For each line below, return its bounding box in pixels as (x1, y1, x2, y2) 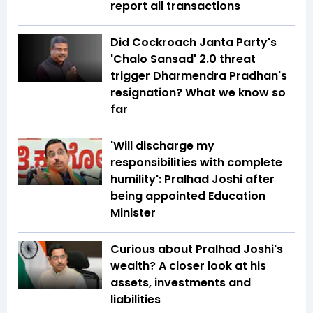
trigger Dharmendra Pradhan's (110, 68, 287, 85)
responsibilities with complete (110, 154, 282, 171)
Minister (110, 205, 156, 221)
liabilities (110, 291, 161, 308)
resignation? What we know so (110, 85, 286, 101)
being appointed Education (110, 188, 265, 205)
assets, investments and (110, 275, 251, 291)
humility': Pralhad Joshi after (110, 171, 275, 188)
